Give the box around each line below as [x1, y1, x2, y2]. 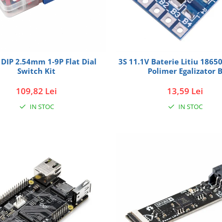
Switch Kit [17, 65, 56, 76]
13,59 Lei [167, 85, 204, 97]
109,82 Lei [16, 85, 57, 97]
